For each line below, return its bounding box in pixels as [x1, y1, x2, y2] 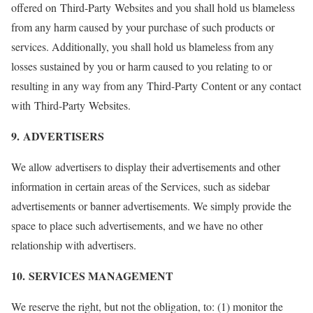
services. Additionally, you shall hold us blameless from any [11, 39, 274, 54]
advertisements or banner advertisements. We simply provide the [11, 198, 291, 213]
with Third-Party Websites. [11, 98, 131, 112]
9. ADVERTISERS [11, 128, 104, 144]
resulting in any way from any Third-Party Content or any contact [11, 78, 301, 93]
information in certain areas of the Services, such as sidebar [11, 179, 270, 194]
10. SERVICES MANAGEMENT [11, 268, 173, 284]
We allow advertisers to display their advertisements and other [11, 159, 280, 174]
